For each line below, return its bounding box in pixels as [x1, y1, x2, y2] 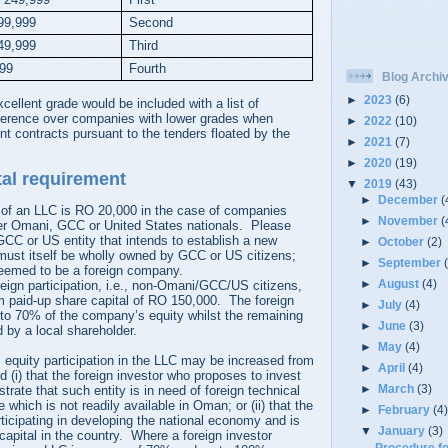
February [378, 402, 434, 416]
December [378, 193, 442, 207]
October [378, 235, 428, 249]
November [378, 214, 442, 228]
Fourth [129, 61, 167, 76]
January [378, 423, 429, 437]
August [378, 277, 423, 291]
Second [129, 15, 174, 30]
